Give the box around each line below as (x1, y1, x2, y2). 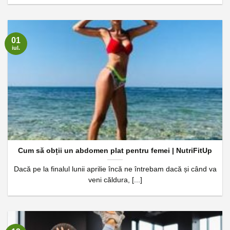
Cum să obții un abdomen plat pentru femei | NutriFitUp (18, 146, 212, 155)
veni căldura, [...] (88, 176, 142, 184)
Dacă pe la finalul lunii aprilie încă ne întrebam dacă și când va (13, 165, 217, 173)
